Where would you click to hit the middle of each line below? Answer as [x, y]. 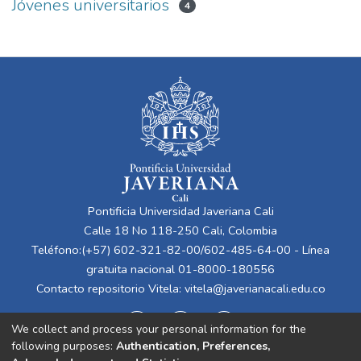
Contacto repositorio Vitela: [110, 288]
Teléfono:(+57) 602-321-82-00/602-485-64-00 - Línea [180, 250]
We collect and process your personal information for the [159, 329]
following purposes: [64, 346]
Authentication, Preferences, [193, 346]
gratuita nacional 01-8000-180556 [180, 269]
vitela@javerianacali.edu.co [255, 288]
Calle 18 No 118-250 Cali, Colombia [180, 230]
